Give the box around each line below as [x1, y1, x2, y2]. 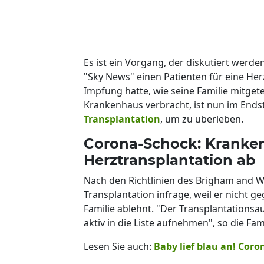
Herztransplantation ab [84, 151, 256, 169]
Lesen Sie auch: [84, 239, 154, 253]
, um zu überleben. [160, 112, 243, 126]
